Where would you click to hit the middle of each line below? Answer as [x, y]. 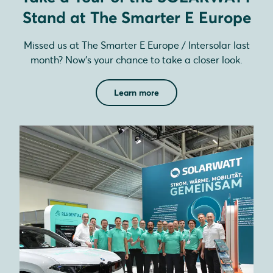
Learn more [136, 93]
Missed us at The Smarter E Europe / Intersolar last [136, 45]
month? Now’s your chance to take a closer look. [136, 60]
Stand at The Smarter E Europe [136, 18]
